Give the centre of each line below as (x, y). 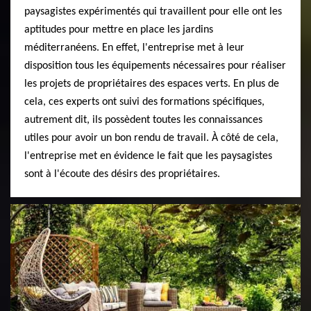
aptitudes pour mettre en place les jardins (119, 30)
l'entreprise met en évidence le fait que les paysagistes (148, 156)
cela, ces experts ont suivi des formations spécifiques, (144, 102)
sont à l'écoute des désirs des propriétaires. (122, 174)
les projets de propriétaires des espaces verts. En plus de (152, 84)
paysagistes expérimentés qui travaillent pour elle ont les (153, 11)
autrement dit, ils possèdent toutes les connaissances (143, 120)
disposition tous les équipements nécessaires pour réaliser (155, 66)
